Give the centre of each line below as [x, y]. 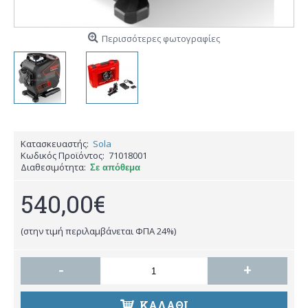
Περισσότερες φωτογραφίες [161, 39]
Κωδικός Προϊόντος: [63, 156]
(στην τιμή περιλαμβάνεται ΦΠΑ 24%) [98, 231]
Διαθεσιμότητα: [53, 167]
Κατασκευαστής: [55, 144]
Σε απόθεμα [115, 168]
